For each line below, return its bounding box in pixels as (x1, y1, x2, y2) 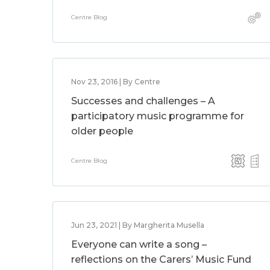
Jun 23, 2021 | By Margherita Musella (71, 221, 204, 230)
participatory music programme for (71, 110, 244, 122)
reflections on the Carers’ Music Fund (71, 254, 251, 265)
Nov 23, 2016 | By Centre (71, 77, 160, 86)
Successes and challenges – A (71, 95, 215, 107)
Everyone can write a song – (71, 239, 207, 250)
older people (71, 125, 133, 137)
